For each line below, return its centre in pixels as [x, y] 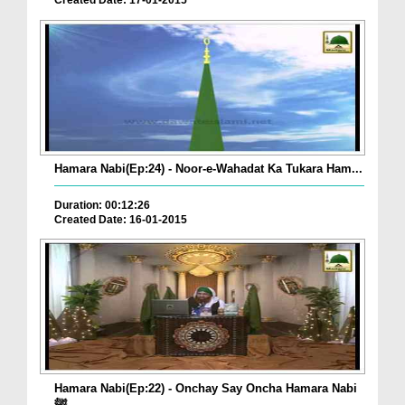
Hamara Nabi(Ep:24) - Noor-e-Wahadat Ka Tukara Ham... [208, 168]
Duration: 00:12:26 [102, 205]
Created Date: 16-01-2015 [121, 219]
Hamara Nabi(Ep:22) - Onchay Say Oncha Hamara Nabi [206, 388]
